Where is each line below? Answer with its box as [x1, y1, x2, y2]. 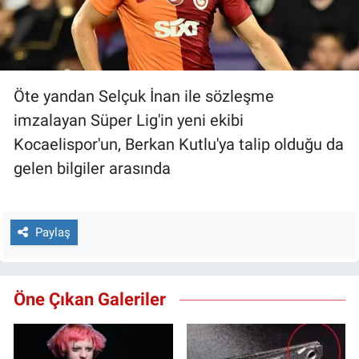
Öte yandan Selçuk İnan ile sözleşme [14, 87, 274, 107]
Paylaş [34, 224, 71, 240]
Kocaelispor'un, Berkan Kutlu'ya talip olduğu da [14, 135, 344, 155]
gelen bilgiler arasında [14, 159, 171, 179]
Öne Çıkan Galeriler [14, 289, 166, 310]
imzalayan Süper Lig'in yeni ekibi [14, 111, 244, 131]
